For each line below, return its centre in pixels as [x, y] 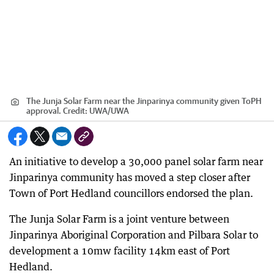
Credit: [75, 111]
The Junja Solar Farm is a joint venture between [119, 219]
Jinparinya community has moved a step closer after [130, 177]
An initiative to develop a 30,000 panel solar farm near [136, 161]
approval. [44, 111]
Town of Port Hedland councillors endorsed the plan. [131, 193]
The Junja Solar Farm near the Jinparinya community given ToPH [144, 101]
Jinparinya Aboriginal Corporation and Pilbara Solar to [134, 235]
